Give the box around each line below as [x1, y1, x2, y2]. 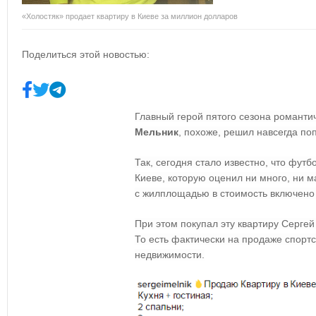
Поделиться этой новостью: [22, 49, 150, 60]
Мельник [135, 126, 178, 138]
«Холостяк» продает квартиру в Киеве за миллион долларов [22, 12, 238, 20]
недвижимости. [135, 249, 205, 260]
